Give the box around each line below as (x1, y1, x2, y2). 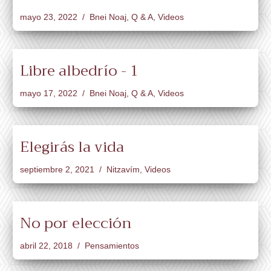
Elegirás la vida (20, 134, 124, 160)
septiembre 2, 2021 (20, 165, 94, 174)
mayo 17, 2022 (20, 88, 77, 98)
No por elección (20, 210, 131, 236)
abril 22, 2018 (20, 241, 73, 250)
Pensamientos (85, 241, 139, 250)
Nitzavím (106, 165, 140, 174)
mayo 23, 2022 (20, 12, 77, 22)
